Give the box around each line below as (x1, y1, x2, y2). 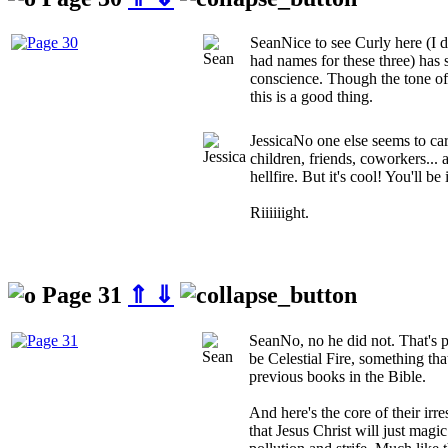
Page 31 (36, 282, 128, 309)
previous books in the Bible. (249, 368, 426, 386)
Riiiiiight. (250, 204, 309, 222)
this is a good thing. (250, 88, 373, 106)
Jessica (250, 132, 293, 150)
